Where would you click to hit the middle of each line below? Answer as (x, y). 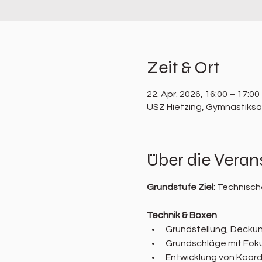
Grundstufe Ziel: (182, 187)
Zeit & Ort (183, 67)
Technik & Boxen (182, 215)
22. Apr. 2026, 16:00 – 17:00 (203, 94)
